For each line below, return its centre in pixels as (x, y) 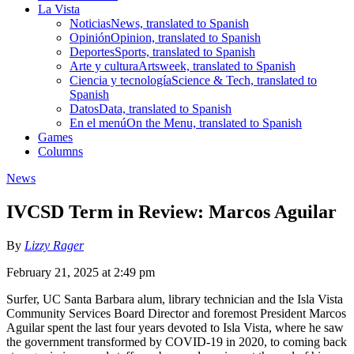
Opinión (90, 37)
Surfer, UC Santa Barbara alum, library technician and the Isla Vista (175, 299)
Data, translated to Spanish (165, 108)
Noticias (90, 23)
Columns (60, 151)
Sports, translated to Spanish (185, 51)
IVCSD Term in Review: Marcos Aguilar (171, 211)
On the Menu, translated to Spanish (214, 122)
